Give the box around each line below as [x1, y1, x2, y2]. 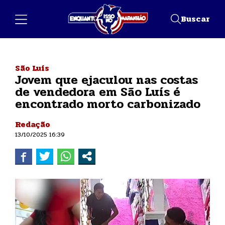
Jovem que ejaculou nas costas [15, 70, 198, 89]
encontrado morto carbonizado [15, 94, 200, 114]
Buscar [181, 12, 210, 25]
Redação [15, 118, 50, 131]
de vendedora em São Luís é [15, 82, 180, 101]
